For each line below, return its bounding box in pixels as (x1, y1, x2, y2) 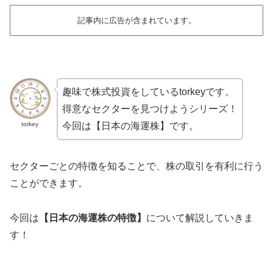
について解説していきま (146, 212, 253, 223)
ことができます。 (10, 177, 88, 188)
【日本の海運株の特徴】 (39, 212, 146, 223)
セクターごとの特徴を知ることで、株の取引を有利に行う (10, 160, 263, 171)
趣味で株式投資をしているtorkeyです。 (62, 87, 235, 97)
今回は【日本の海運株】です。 (62, 121, 199, 132)
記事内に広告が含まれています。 (77, 15, 196, 25)
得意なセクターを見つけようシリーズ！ (62, 104, 238, 115)
